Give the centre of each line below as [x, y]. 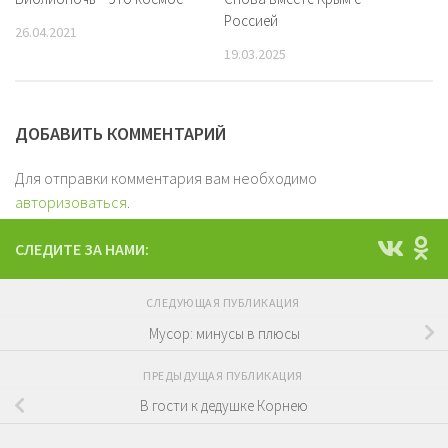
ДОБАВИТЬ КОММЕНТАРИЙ [120, 133]
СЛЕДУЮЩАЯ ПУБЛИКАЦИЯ [224, 302]
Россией [251, 20]
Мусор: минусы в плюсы [224, 333]
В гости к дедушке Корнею [224, 406]
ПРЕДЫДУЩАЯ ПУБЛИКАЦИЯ [224, 375]
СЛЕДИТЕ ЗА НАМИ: [82, 248]
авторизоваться [71, 201]
